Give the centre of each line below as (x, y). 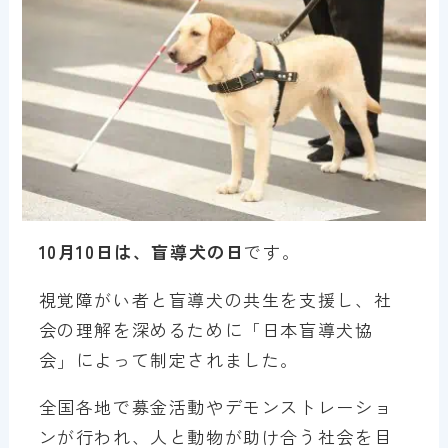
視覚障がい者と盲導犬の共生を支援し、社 (215, 299)
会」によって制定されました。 (169, 359)
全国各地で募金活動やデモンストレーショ (215, 406)
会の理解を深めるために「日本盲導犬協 (206, 329)
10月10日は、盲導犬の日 (141, 252)
